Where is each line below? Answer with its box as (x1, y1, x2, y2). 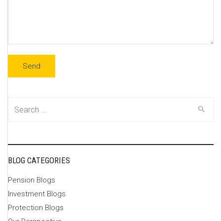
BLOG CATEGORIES (8, 155, 70, 165)
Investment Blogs (8, 189, 66, 198)
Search (8, 99, 33, 108)
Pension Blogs (8, 176, 55, 184)
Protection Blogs (8, 203, 64, 212)
